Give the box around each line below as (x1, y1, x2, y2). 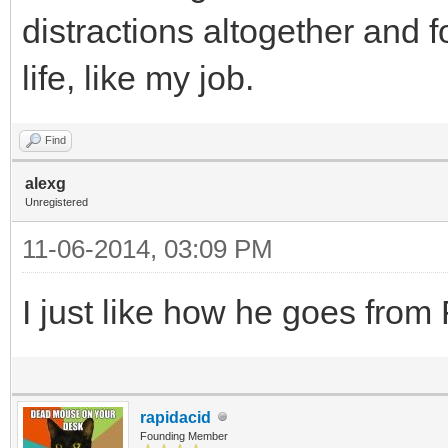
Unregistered (25, 195, 88, 208)
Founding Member (140, 429, 228, 442)
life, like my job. (22, 58, 254, 97)
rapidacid (140, 408, 211, 426)
